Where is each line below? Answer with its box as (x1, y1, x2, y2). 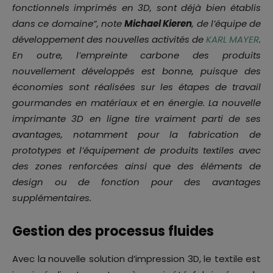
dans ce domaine (12, 16, 93, 30)
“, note (93, 16, 124, 30)
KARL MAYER (206, 32, 259, 46)
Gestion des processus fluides (12, 221, 214, 241)
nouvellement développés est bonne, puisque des (12, 64, 261, 77)
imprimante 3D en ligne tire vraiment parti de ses (12, 112, 261, 125)
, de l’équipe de (192, 16, 261, 30)
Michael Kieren (124, 16, 193, 30)
